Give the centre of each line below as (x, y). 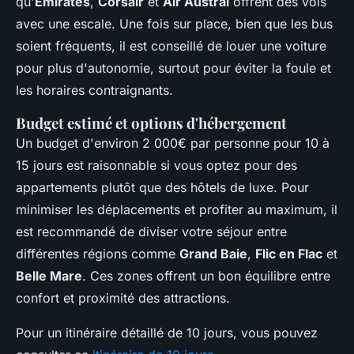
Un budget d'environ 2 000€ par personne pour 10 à (173, 143)
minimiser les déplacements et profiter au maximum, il (177, 210)
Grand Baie (213, 254)
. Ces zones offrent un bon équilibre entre (206, 276)
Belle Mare (49, 276)
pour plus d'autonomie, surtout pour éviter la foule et (173, 68)
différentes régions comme (98, 254)
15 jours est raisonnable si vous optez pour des (156, 166)
